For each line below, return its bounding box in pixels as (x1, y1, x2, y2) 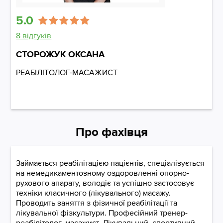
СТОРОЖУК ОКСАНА (16, 49, 105, 60)
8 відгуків (16, 31, 52, 41)
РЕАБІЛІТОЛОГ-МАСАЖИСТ (16, 68, 118, 78)
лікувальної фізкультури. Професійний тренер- (16, 208, 188, 218)
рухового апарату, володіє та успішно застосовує (16, 178, 195, 188)
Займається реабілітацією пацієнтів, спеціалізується (16, 158, 205, 168)
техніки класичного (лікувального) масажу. (16, 188, 171, 198)
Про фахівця (75, 125, 148, 139)
